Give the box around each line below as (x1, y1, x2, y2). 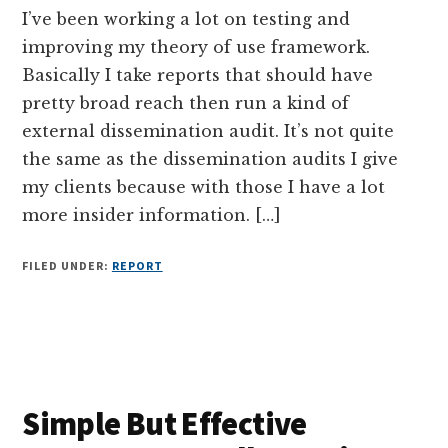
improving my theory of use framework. (22, 36, 371, 57)
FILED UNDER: (22, 257, 112, 273)
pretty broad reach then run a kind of (22, 92, 350, 113)
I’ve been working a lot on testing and (22, 8, 351, 29)
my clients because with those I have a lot (22, 176, 386, 197)
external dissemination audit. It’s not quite (22, 120, 395, 141)
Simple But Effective (22, 403, 307, 444)
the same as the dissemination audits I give (22, 148, 399, 169)
